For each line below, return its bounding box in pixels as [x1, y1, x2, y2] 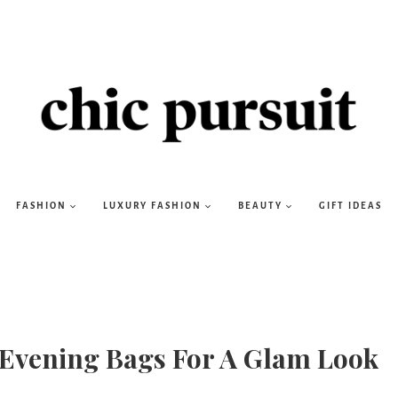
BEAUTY [238, 201, 283, 211]
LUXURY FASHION [103, 201, 202, 211]
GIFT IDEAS [319, 201, 382, 211]
